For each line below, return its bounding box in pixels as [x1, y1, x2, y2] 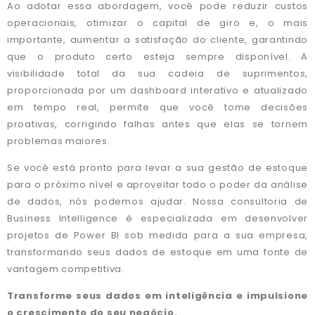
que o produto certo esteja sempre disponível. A [7, 49, 308, 63]
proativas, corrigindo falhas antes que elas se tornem [7, 117, 308, 131]
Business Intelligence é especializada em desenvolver [7, 212, 308, 225]
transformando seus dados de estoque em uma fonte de [7, 245, 308, 259]
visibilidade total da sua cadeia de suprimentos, [7, 66, 308, 80]
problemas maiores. [7, 134, 110, 148]
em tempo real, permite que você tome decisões [7, 100, 308, 114]
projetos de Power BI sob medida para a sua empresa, [7, 229, 308, 242]
